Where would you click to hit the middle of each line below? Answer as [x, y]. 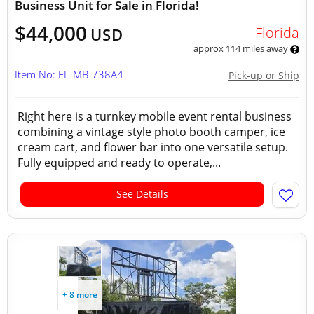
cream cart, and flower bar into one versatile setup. [153, 147]
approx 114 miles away [241, 48]
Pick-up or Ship [264, 75]
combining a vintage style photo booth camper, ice [151, 132]
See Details [142, 194]
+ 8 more [80, 295]
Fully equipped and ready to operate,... [119, 163]
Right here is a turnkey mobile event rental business [155, 116]
